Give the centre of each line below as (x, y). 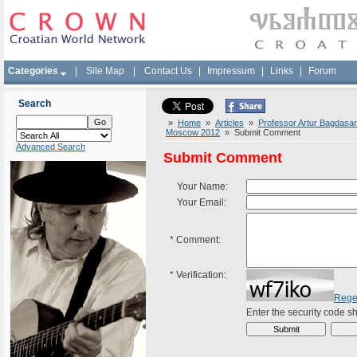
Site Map (105, 71)
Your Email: (198, 202)
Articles (229, 123)
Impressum (231, 71)
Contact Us (168, 71)
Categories (33, 71)
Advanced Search (51, 147)
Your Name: (199, 186)
